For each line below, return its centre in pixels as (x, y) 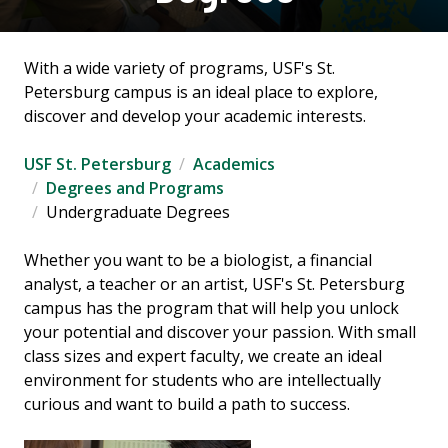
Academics (234, 164)
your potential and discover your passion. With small (220, 332)
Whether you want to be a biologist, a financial (198, 260)
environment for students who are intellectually (202, 380)
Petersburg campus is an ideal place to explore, (201, 92)
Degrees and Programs (135, 188)
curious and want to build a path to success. (187, 404)
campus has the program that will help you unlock (211, 308)
